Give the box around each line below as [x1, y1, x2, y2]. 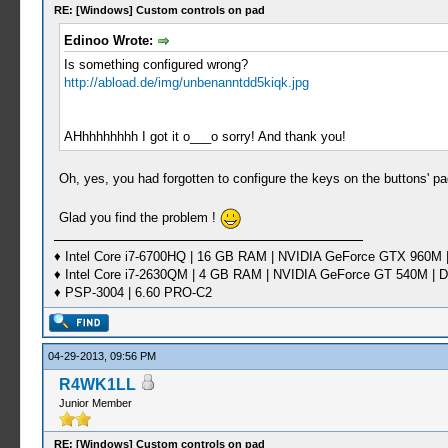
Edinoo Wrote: [63, 33, 157, 48]
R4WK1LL [58, 376, 136, 393]
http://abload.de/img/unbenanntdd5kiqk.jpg [63, 74, 309, 90]
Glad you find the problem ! [58, 209, 220, 225]
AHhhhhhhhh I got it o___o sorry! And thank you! [63, 128, 346, 144]
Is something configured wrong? [63, 56, 248, 72]
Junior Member [58, 397, 132, 409]
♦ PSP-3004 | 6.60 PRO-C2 [53, 284, 212, 300]
